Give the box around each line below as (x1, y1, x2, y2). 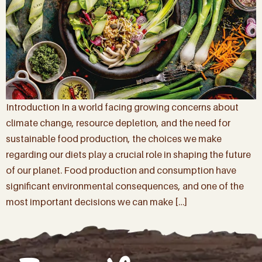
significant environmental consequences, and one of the (6, 180, 244, 192)
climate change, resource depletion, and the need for (6, 117, 230, 129)
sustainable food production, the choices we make (6, 133, 222, 144)
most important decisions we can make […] (6, 196, 187, 208)
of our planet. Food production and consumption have (6, 164, 236, 176)
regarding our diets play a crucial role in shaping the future (6, 149, 251, 160)
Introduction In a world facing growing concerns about (6, 101, 239, 113)
